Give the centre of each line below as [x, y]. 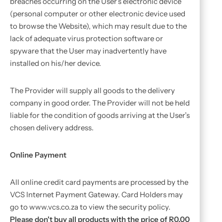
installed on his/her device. [55, 63]
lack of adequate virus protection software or [86, 38]
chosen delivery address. [52, 128]
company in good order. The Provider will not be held [100, 103]
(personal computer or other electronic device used [98, 14]
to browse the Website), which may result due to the [98, 26]
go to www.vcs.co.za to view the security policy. [90, 207]
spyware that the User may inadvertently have [88, 51]
